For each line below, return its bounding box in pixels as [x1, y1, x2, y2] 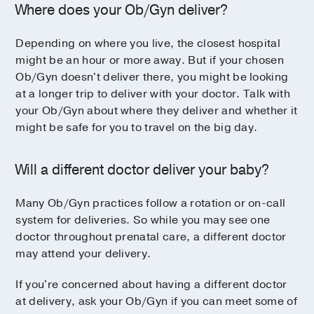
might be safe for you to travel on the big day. [15, 119, 258, 135]
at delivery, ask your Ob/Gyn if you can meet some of [15, 293, 298, 309]
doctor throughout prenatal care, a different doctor [15, 228, 287, 245]
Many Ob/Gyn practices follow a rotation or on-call [15, 195, 286, 211]
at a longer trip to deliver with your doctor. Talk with [15, 86, 290, 102]
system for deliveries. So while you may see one [15, 212, 271, 228]
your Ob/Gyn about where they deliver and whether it [15, 102, 298, 118]
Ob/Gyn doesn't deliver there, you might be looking [15, 69, 289, 85]
